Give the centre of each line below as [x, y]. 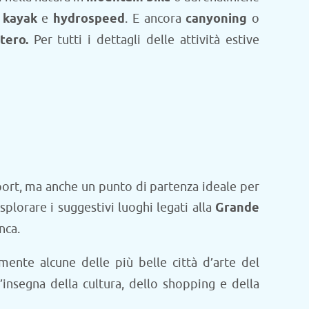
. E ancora [153, 18]
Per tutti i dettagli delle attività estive [147, 40]
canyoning [214, 19]
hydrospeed [89, 19]
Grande [238, 208]
